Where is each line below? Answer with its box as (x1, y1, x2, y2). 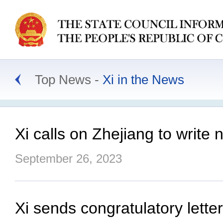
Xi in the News (103, 72, 184, 87)
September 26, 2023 (15, 152, 122, 165)
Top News (35, 72, 91, 87)
